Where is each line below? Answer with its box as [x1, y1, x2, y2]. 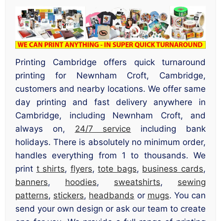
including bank [131, 124, 206, 134]
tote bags [98, 164, 137, 174]
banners [15, 177, 48, 187]
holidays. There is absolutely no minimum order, [15, 137, 206, 147]
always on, [15, 124, 75, 134]
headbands [89, 190, 135, 201]
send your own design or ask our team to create [15, 204, 206, 214]
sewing [178, 177, 206, 187]
